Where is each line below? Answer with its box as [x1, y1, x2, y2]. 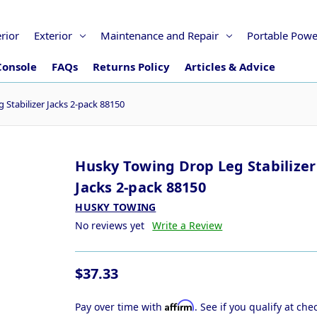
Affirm [165, 299, 195, 311]
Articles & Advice [185, 59, 275, 74]
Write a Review [152, 218, 223, 232]
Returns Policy [93, 59, 170, 74]
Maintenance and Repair [100, 28, 219, 42]
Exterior [33, 28, 72, 42]
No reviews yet [75, 218, 145, 232]
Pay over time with [75, 299, 166, 313]
